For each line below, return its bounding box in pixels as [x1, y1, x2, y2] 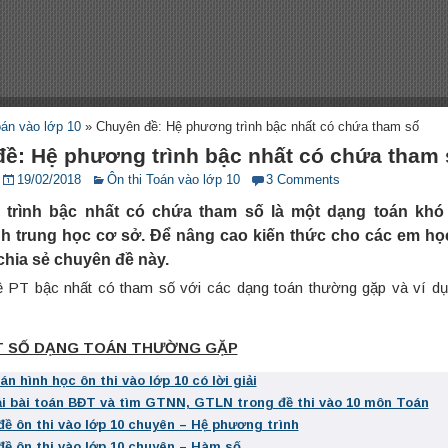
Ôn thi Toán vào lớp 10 [106, 172, 240, 187]
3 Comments [265, 172, 340, 187]
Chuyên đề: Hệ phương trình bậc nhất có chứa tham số [95, 119, 419, 134]
